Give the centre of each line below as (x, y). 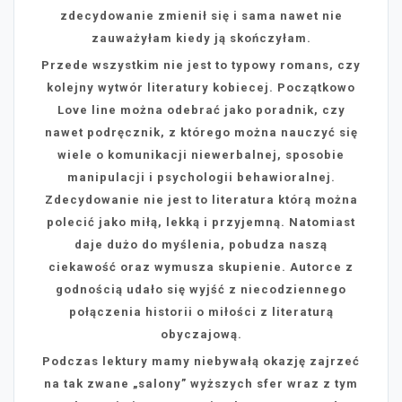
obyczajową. (201, 335)
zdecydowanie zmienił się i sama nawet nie (201, 16)
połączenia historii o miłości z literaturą (201, 312)
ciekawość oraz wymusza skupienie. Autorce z (201, 267)
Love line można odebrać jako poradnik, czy (201, 110)
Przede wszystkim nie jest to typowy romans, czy (201, 66)
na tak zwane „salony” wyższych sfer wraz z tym (201, 384)
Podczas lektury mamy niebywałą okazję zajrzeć (201, 362)
